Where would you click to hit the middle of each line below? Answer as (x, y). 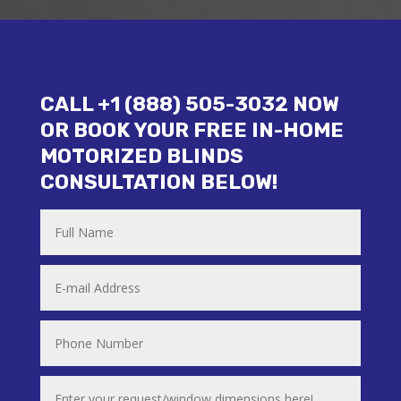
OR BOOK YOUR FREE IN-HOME (192, 130)
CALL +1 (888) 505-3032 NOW (189, 104)
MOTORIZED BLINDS (141, 156)
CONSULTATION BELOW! (158, 182)
